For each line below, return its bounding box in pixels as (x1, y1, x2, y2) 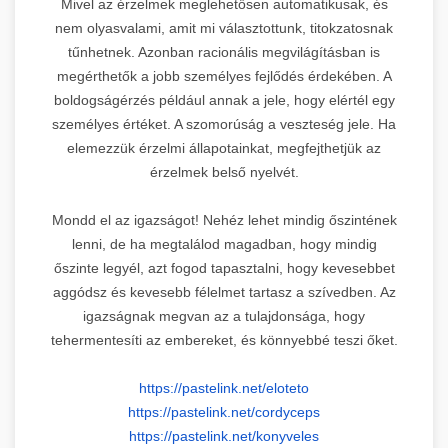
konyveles (256, 427, 319, 444)
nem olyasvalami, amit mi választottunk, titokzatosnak (55, 19, 393, 36)
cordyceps (255, 403, 320, 420)
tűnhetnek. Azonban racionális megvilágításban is (68, 43, 380, 60)
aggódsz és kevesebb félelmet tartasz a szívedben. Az (52, 283, 396, 300)
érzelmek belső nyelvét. (149, 163, 299, 180)
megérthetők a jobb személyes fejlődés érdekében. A (56, 67, 392, 84)
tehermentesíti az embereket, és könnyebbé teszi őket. (50, 331, 398, 348)
